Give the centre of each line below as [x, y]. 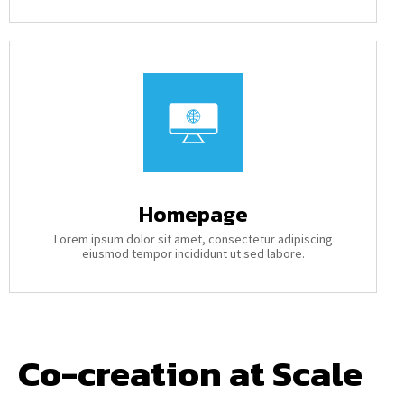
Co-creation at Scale [190, 373]
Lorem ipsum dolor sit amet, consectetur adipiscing [193, 239]
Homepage [193, 214]
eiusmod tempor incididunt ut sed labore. [193, 253]
